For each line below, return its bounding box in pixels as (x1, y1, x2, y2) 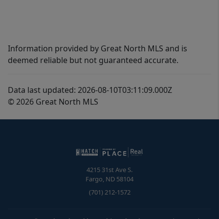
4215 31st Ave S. (87, 165, 132, 175)
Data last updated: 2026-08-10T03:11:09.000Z (8, 85, 172, 96)
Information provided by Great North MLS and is (8, 43, 187, 54)
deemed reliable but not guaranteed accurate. (8, 55, 178, 66)
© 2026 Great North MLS (8, 96, 98, 108)
